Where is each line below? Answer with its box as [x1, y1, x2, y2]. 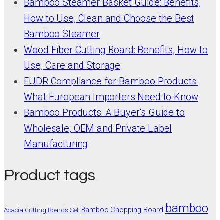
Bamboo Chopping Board [81, 205, 163, 214]
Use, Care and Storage [24, 59, 120, 71]
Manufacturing [24, 137, 88, 150]
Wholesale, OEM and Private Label [24, 122, 172, 134]
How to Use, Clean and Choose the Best [24, 12, 194, 24]
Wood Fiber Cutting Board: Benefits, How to [24, 43, 208, 55]
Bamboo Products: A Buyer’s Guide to [24, 106, 185, 118]
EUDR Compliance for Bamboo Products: [24, 75, 198, 87]
